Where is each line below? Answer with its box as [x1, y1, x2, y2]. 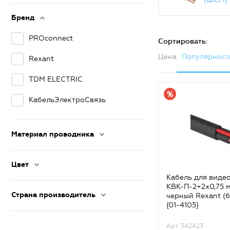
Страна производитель [11, 190, 95, 199]
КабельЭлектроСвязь [29, 95, 106, 104]
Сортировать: [158, 37, 208, 46]
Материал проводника [11, 130, 94, 139]
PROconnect [29, 34, 73, 43]
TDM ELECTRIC [29, 75, 83, 84]
